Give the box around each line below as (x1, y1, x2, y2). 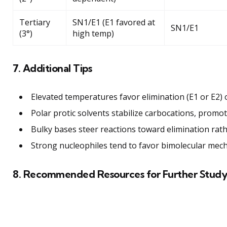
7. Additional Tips (13, 62, 92, 75)
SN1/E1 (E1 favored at (72, 17, 155, 28)
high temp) (72, 28, 114, 40)
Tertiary (19, 17, 50, 28)
